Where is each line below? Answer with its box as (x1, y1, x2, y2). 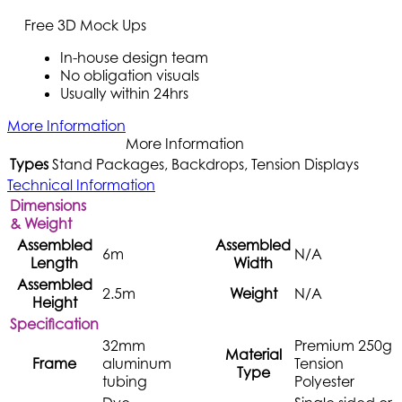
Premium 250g (294, 336, 392, 354)
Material (224, 345, 282, 363)
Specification (10, 314, 99, 333)
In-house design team (60, 48, 209, 66)
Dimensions (10, 196, 86, 214)
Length (31, 253, 78, 272)
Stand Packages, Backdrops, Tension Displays (52, 154, 359, 173)
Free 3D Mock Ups (24, 15, 147, 34)
